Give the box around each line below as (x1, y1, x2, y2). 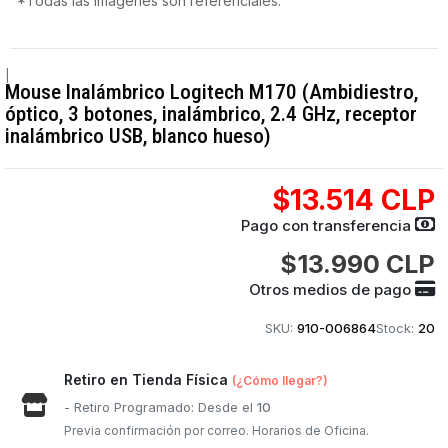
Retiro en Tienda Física (64, 371, 233, 388)
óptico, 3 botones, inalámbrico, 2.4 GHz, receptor (5, 101, 418, 126)
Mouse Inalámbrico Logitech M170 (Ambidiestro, (5, 79, 419, 104)
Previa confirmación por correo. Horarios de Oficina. (64, 423, 370, 438)
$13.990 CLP (279, 249, 435, 279)
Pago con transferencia (240, 216, 415, 235)
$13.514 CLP (271, 183, 435, 217)
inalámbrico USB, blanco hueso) (5, 123, 272, 148)
